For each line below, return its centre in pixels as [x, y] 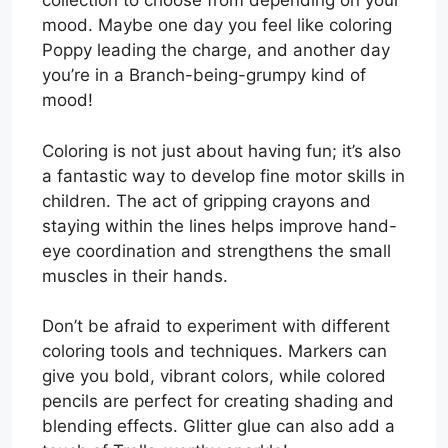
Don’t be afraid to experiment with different [216, 326]
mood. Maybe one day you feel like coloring [217, 25]
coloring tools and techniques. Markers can [214, 351]
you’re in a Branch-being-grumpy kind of [204, 75]
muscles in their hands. [135, 275]
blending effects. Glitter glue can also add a [218, 426]
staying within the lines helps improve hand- [219, 225]
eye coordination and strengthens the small [216, 250]
